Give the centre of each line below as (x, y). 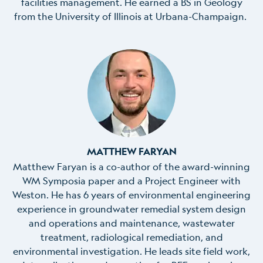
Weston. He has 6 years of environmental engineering (131, 195)
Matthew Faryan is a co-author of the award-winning (131, 167)
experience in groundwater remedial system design (131, 209)
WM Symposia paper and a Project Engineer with (131, 181)
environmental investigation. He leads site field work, (131, 251)
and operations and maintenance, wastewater (131, 223)
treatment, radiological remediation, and (131, 237)
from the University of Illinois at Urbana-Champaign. (131, 16)
